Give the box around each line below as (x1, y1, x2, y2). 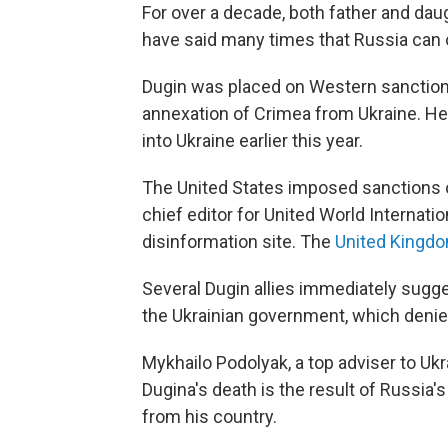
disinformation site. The (142, 231, 335, 252)
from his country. (142, 406, 277, 427)
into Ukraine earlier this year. (142, 130, 363, 151)
